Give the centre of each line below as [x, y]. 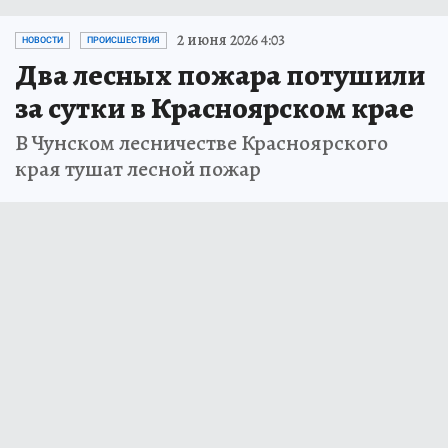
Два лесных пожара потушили [220, 75]
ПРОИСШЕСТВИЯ [123, 40]
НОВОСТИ [42, 40]
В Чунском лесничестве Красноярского [201, 143]
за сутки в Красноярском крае [214, 108]
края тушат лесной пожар [138, 169]
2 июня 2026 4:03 [231, 40]
